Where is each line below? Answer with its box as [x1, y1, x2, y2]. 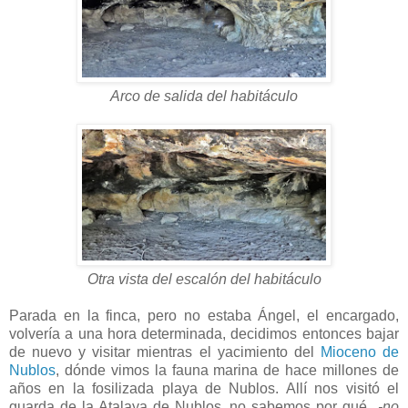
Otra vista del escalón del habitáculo [87, 271, 321, 288]
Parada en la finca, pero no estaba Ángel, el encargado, [9, 308, 399, 324]
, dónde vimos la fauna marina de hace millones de [56, 362, 399, 379]
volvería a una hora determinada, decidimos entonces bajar [9, 326, 399, 342]
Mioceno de [320, 344, 400, 361]
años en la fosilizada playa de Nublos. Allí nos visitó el [9, 381, 399, 397]
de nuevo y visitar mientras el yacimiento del [9, 344, 321, 361]
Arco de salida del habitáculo [110, 88, 298, 105]
